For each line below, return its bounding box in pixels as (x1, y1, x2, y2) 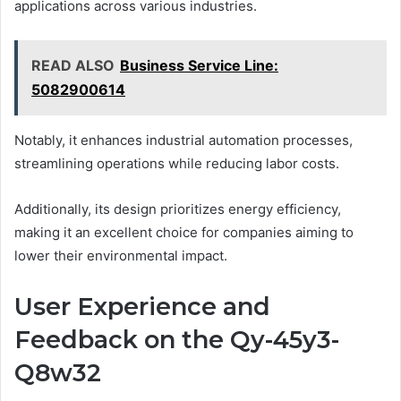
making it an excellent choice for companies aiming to (14, 223, 354, 241)
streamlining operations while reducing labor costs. (14, 154, 339, 172)
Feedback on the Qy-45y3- (14, 324, 339, 354)
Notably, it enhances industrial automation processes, (14, 131, 353, 149)
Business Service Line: (120, 55, 278, 74)
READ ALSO (31, 55, 115, 74)
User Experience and (14, 291, 270, 321)
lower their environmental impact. (14, 246, 227, 264)
